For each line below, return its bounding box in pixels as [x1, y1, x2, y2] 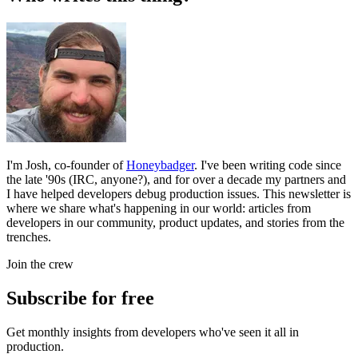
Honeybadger [126, 157, 194, 172]
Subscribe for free [6, 287, 154, 308]
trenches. [6, 229, 51, 244]
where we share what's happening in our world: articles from [6, 201, 311, 215]
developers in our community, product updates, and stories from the [6, 215, 344, 229]
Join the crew [6, 257, 74, 271]
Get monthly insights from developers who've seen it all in [6, 324, 299, 339]
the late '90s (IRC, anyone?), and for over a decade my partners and [6, 172, 346, 186]
